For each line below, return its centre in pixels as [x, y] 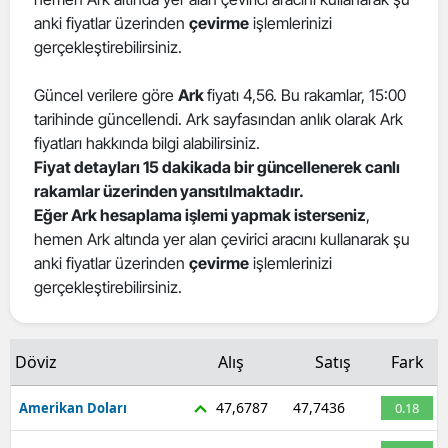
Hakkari [325, 352]
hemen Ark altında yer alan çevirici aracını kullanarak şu [222, 238]
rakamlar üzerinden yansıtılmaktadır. [169, 190]
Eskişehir [330, 188]
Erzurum [329, 147]
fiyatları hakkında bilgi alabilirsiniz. [147, 142]
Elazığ [320, 65]
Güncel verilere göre [106, 94]
